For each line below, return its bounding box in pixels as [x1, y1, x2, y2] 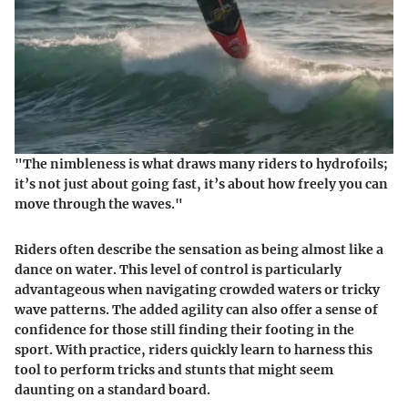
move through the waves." [15, 195, 183, 212]
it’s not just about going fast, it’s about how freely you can [15, 175, 388, 192]
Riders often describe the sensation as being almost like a [15, 240, 383, 258]
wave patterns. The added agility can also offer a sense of [15, 301, 378, 318]
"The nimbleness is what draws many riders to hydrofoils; [15, 155, 388, 172]
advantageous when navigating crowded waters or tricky [15, 280, 380, 298]
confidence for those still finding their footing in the [15, 321, 354, 338]
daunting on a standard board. [15, 381, 210, 398]
